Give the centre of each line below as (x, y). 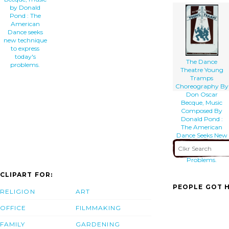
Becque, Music (202, 102)
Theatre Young (202, 70)
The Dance (202, 61)
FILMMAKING (98, 208)
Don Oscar (202, 94)
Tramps (202, 78)
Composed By (202, 110)
